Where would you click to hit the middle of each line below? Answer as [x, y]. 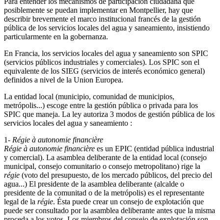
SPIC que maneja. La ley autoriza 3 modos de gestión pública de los [109, 114]
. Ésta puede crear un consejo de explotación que [128, 201]
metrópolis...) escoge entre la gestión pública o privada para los [101, 105]
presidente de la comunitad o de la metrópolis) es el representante [104, 192]
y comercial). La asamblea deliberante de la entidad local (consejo [105, 157]
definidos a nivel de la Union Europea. [64, 80]
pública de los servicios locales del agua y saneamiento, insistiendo [107, 27]
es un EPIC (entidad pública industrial [154, 148]
